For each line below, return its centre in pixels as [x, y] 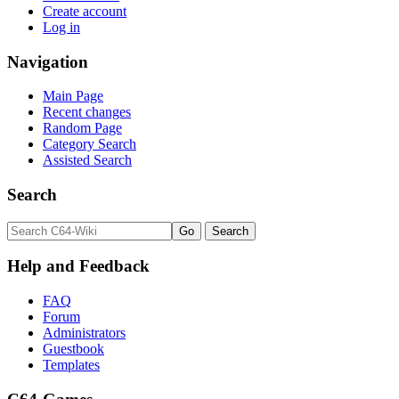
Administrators [84, 333]
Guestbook [73, 349]
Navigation [48, 61]
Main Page [73, 96]
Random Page [82, 128]
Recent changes [87, 112]
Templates [71, 365]
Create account [85, 11]
